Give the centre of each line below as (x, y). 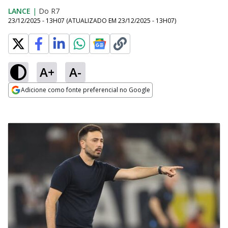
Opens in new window (50, 104)
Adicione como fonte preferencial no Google (85, 90)
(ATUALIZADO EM (92, 21)
